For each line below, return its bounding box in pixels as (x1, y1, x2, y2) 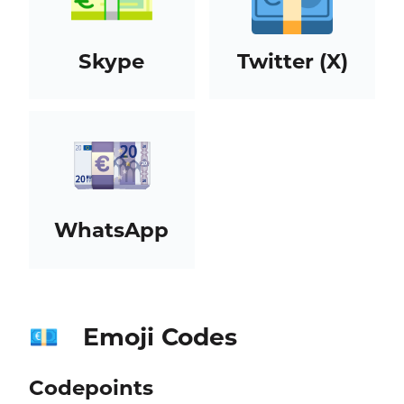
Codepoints (28, 374, 153, 400)
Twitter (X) (236, 48, 348, 74)
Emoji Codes (82, 322, 237, 353)
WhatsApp (54, 217, 170, 243)
